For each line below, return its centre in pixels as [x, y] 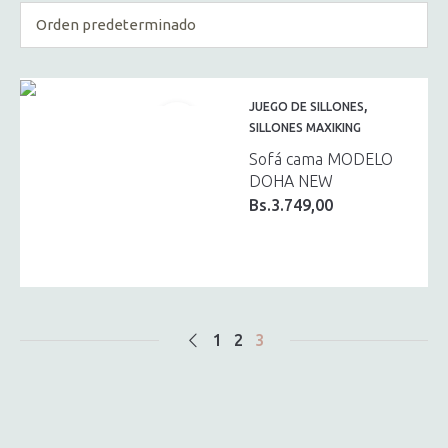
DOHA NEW [291, 181]
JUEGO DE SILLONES [306, 106]
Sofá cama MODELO [321, 159]
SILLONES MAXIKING [305, 127]
